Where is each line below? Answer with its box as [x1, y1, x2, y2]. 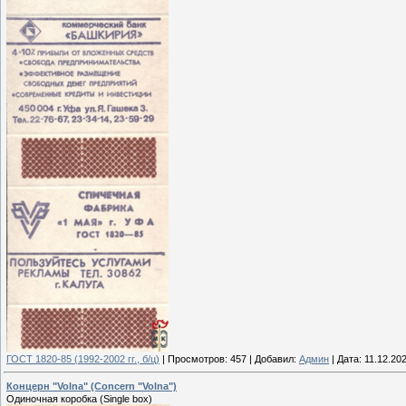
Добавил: [255, 353, 296, 364]
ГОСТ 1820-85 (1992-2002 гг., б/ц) [6, 353, 159, 364]
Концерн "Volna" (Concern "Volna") [6, 381, 177, 392]
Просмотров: [168, 353, 227, 364]
